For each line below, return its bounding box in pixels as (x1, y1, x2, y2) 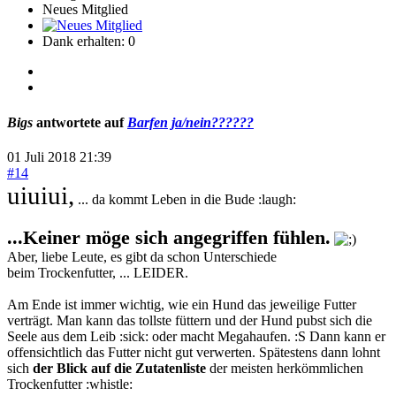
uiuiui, (7, 180, 74, 209)
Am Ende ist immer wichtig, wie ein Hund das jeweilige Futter (7, 296, 356, 312)
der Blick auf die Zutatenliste (33, 360, 206, 376)
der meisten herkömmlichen (206, 360, 363, 376)
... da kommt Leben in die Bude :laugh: (74, 191, 296, 207)
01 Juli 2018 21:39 (7, 148, 111, 164)
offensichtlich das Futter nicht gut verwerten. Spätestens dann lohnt (7, 344, 380, 360)
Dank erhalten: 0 (42, 34, 135, 49)
